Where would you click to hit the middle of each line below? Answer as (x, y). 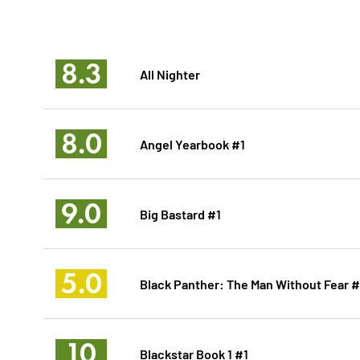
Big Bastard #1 (180, 214)
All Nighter (170, 74)
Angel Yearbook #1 (192, 144)
